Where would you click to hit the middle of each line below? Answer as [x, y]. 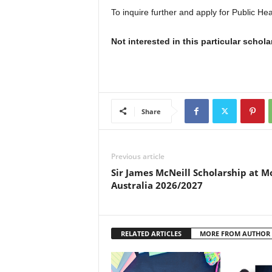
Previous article [138, 156]
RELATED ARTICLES [151, 233]
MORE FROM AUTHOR [235, 233]
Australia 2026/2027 [157, 185]
